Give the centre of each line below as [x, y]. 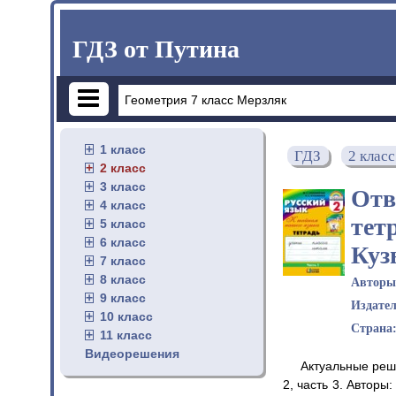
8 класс [123, 279]
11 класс [126, 335]
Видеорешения [132, 353]
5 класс [123, 223]
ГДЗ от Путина [156, 49]
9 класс [123, 297]
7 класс [123, 260]
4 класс [123, 205]
